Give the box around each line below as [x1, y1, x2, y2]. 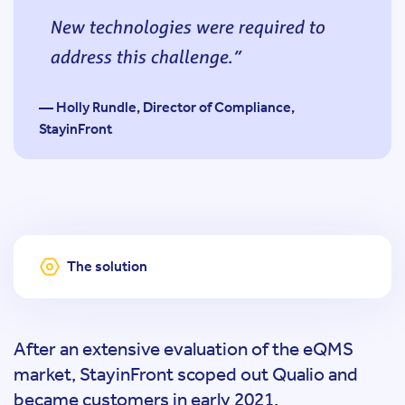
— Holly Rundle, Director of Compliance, [39, 99, 295, 116]
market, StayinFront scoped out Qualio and [14, 363, 358, 385]
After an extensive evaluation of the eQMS [14, 338, 353, 360]
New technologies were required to [50, 14, 325, 39]
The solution [67, 258, 147, 275]
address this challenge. [50, 44, 232, 69]
